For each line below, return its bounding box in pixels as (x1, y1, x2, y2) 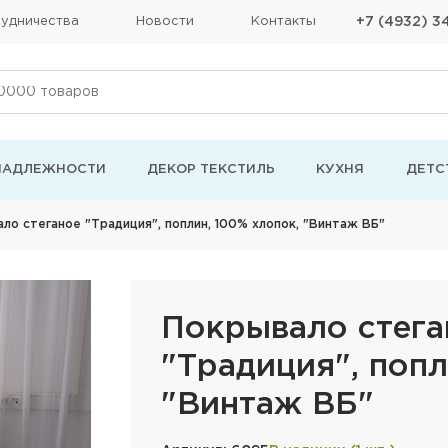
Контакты (251, 16, 316, 27)
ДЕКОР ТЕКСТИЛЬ (147, 164, 276, 175)
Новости (135, 16, 194, 27)
